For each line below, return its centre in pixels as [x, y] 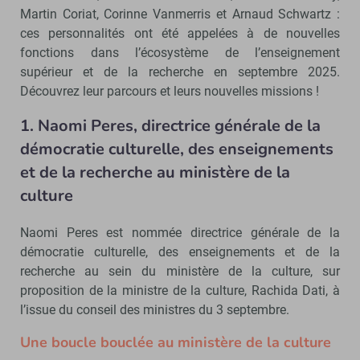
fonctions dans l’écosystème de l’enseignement [180, 52]
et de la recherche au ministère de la [155, 172]
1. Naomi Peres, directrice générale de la [170, 125]
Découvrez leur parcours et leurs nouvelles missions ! [170, 91]
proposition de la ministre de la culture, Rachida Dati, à [180, 290]
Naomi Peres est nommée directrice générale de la [180, 232]
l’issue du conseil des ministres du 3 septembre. [155, 309]
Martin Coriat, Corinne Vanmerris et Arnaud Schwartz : [180, 14]
